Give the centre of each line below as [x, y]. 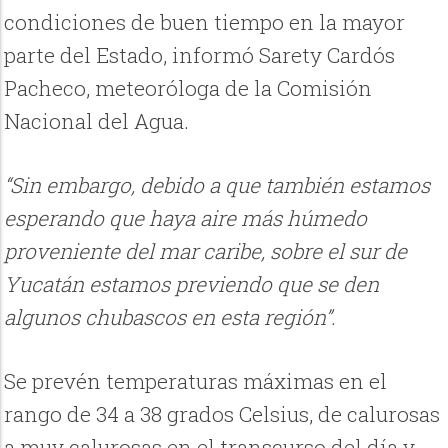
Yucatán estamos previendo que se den [192, 284]
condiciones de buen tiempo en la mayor [205, 21]
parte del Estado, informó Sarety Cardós [200, 54]
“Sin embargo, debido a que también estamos [217, 185]
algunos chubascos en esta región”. [170, 317]
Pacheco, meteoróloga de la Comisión [188, 87]
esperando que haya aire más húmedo [186, 218]
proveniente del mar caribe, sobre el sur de [206, 251]
